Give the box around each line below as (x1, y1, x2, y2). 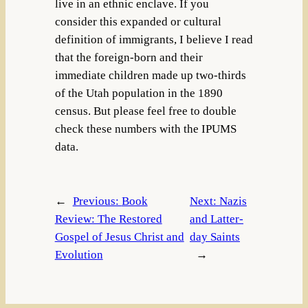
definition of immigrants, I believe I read (54, 33, 253, 47)
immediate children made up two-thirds (54, 69, 246, 82)
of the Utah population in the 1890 (54, 87, 223, 100)
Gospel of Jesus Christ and (54, 230, 184, 243)
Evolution (54, 247, 103, 261)
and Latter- (189, 212, 243, 225)
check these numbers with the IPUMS (54, 122, 236, 136)
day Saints (189, 230, 240, 243)
